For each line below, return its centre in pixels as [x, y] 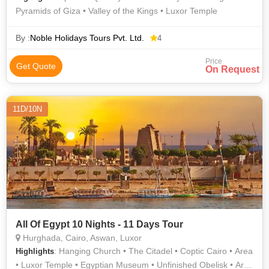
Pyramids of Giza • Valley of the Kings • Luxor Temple [116, 11]
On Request [232, 69]
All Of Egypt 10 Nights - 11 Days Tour [99, 224]
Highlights [35, 251]
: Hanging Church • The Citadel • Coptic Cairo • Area [153, 251]
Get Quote [36, 66]
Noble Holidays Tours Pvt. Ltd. [87, 38]
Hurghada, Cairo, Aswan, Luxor [81, 238]
